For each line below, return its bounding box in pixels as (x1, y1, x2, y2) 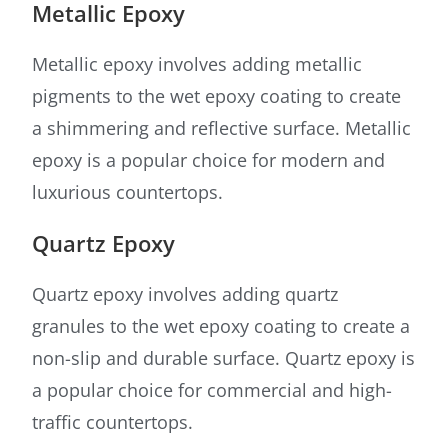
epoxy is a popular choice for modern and (32, 148, 386, 173)
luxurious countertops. (32, 180, 224, 205)
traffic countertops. (32, 410, 194, 435)
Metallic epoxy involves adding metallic (32, 52, 363, 77)
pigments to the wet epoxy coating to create (32, 84, 402, 109)
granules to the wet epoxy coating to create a (32, 314, 411, 339)
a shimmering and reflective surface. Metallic (32, 116, 412, 141)
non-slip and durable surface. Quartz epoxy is (32, 346, 416, 371)
